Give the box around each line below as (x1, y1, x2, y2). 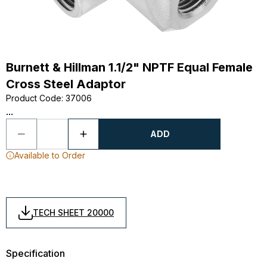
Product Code (6, 93, 61, 103)
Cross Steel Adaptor (6, 77, 126, 91)
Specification (6, 247, 65, 259)
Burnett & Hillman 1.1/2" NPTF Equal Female (6, 60, 253, 74)
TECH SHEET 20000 (33, 207, 114, 218)
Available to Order (14, 150, 85, 160)
